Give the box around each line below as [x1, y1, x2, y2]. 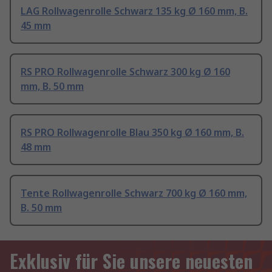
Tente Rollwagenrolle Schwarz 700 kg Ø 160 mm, [21, 186, 247, 200]
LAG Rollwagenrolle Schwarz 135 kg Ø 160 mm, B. [21, 4, 248, 18]
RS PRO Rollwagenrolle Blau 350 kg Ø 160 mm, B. [21, 126, 244, 140]
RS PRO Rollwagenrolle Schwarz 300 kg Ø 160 [21, 65, 230, 79]
